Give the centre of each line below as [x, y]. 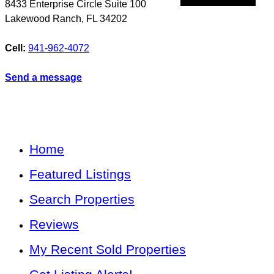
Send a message [43, 77]
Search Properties [82, 199]
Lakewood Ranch [43, 19]
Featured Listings [80, 174]
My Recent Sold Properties [108, 249]
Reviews [54, 224]
